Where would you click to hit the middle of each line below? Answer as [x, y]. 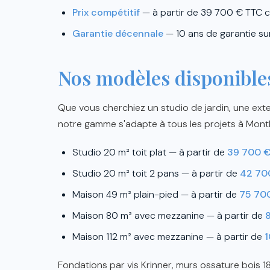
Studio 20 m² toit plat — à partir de [150, 152]
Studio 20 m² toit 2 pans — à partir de [156, 173]
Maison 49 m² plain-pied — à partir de [156, 194]
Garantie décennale [118, 33]
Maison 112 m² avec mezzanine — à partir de [168, 236]
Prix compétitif [106, 12]
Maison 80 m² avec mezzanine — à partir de [169, 215]
